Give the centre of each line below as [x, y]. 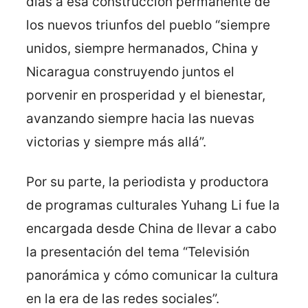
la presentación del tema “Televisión [138, 252]
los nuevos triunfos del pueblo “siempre [148, 25]
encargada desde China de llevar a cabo [151, 228]
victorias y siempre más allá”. [116, 142]
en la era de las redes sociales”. [123, 298]
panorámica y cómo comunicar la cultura [152, 275]
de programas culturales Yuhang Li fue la [153, 205]
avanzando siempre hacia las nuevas [140, 118]
